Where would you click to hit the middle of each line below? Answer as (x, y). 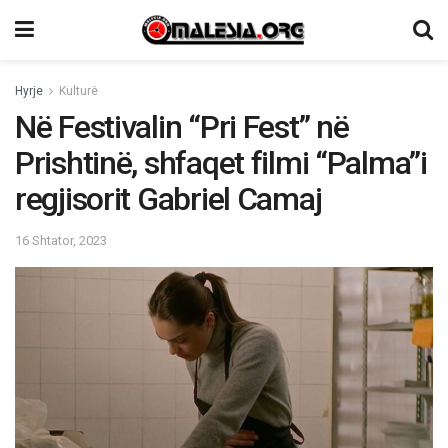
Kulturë (78, 91)
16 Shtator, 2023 (61, 240)
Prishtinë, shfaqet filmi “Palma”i (221, 163)
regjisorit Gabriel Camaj (168, 199)
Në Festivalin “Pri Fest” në (182, 127)
